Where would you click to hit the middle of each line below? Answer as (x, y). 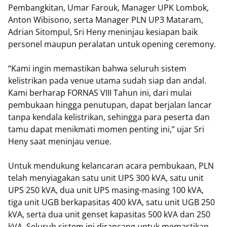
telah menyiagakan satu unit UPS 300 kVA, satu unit (106, 178)
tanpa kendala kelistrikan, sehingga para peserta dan (109, 117)
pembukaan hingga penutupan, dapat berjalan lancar (110, 105)
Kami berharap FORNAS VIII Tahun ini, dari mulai (100, 93)
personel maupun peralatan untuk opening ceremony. (112, 44)
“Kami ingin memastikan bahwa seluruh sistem (97, 68)
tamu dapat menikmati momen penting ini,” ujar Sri (106, 129)
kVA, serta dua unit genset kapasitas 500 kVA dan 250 (109, 214)
